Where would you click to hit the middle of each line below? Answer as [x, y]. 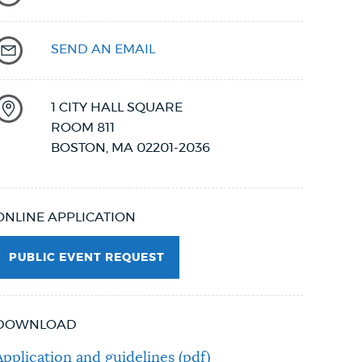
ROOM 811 [83, 128]
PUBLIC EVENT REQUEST [87, 258]
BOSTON [79, 148]
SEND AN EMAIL [103, 50]
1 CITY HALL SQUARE [117, 108]
